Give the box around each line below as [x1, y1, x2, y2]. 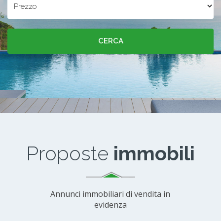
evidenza [94, 199, 127, 211]
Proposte [26, 142, 113, 165]
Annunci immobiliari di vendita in [50, 188, 171, 200]
